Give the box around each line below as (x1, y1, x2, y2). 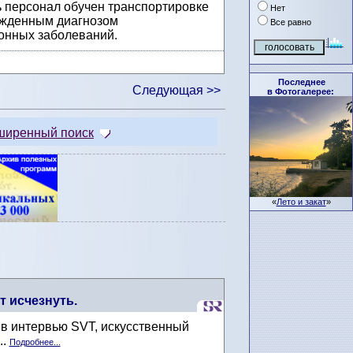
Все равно (270, 17, 311, 27)
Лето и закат (276, 196, 326, 206)
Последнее (278, 76, 325, 87)
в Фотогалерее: (266, 86, 334, 96)
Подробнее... (9, 337, 61, 347)
